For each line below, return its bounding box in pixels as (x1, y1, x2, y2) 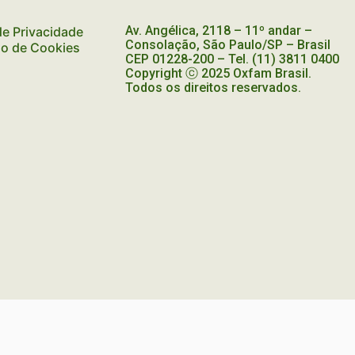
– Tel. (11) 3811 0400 (214, 52, 340, 67)
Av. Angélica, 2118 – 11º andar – (125, 23, 313, 39)
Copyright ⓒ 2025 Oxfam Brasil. (125, 66, 312, 82)
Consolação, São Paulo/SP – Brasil (125, 37, 331, 53)
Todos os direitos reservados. (125, 80, 302, 96)
